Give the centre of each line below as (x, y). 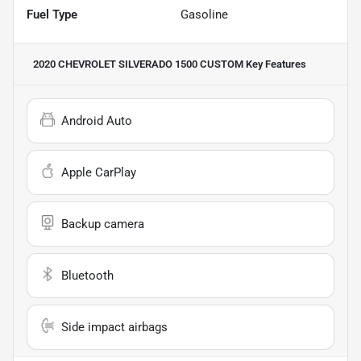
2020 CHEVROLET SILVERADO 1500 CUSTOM (138, 64)
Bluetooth (87, 276)
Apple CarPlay (99, 173)
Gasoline (204, 15)
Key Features (275, 64)
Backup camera (103, 224)
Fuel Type (52, 15)
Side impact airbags (114, 328)
